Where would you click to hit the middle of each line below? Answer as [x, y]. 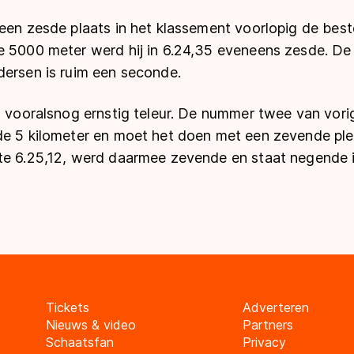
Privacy [264, 343]
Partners [267, 325]
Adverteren [275, 308]
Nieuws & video [90, 325]
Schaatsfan [79, 343]
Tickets [67, 308]
